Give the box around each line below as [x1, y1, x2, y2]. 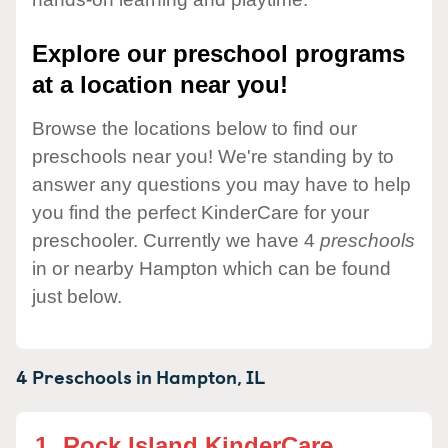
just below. [32, 285, 122, 307]
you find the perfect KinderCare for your [32, 201, 369, 223]
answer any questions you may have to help [32, 173, 411, 195]
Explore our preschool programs [32, 40, 405, 68]
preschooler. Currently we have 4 [32, 229, 320, 251]
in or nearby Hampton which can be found [32, 257, 391, 279]
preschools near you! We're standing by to [32, 145, 394, 167]
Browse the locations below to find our [32, 117, 357, 139]
